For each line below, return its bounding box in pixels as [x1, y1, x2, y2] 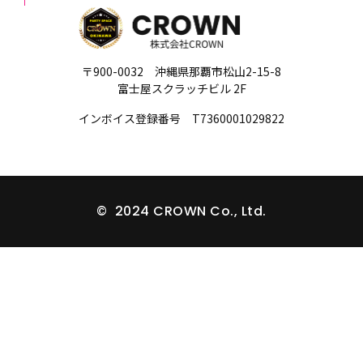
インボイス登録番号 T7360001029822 [79, 110, 284, 127]
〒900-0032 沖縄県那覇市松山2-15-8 [82, 63, 281, 80]
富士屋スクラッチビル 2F [117, 80, 246, 97]
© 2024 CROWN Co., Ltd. [96, 202, 267, 221]
